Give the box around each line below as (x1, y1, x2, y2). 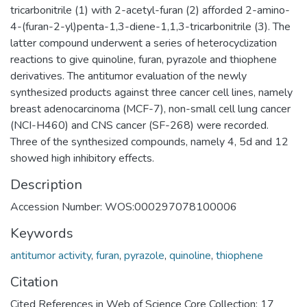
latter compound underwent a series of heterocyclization (10, 35, 277, 51)
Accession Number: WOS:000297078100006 (10, 199, 237, 214)
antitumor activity (10, 247, 91, 263)
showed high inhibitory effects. (10, 150, 154, 166)
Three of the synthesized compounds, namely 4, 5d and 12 (10, 134, 288, 149)
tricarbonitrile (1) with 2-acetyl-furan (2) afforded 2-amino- (10, 2, 290, 18)
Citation (10, 272, 58, 291)
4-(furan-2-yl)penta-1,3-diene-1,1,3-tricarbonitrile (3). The (10, 19, 291, 34)
